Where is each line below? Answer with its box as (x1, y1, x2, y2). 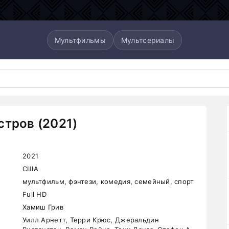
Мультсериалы (121, 35, 175, 44)
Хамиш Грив (22, 203, 63, 211)
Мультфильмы (54, 35, 106, 44)
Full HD (22, 190, 47, 198)
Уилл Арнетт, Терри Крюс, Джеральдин (22, 216, 159, 224)
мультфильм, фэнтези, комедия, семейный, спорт (22, 177, 194, 186)
